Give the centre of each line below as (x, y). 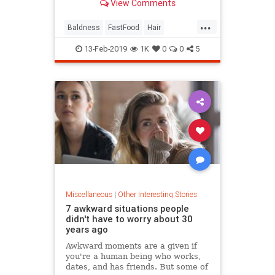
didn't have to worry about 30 (129, 219)
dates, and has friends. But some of (137, 266)
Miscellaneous (89, 194)
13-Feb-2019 (105, 49)
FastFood (124, 28)
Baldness (84, 28)
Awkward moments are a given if (131, 246)
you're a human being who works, (133, 256)
